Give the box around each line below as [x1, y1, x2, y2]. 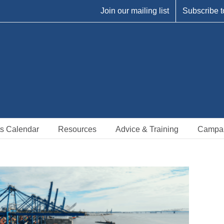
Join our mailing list [100, 6, 169, 15]
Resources [58, 124, 96, 133]
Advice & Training [115, 124, 178, 133]
